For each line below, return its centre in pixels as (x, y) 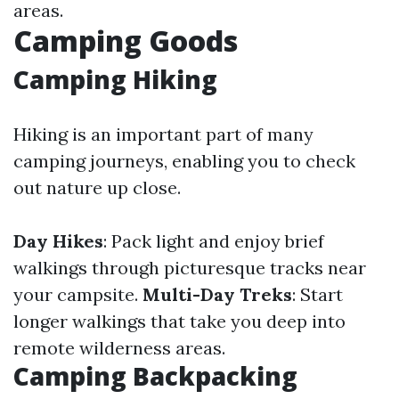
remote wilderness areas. (119, 347)
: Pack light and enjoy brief (214, 240)
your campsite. (78, 294)
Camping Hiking (115, 79)
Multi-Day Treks (217, 294)
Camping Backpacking (155, 375)
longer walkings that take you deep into (179, 321)
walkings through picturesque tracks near (190, 267)
